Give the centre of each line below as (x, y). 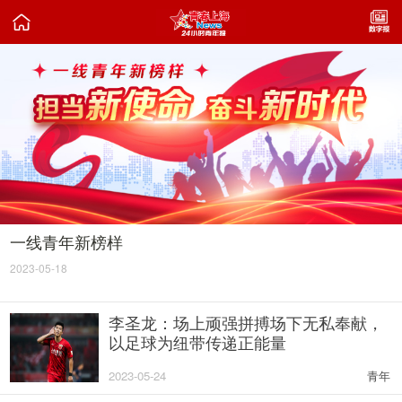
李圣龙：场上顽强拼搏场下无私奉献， (246, 322)
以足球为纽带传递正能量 (198, 341)
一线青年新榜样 (67, 242)
